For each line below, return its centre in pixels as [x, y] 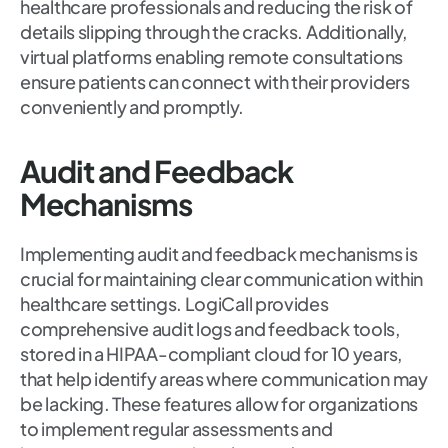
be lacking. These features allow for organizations [219, 404]
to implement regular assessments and [176, 429]
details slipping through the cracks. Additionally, [214, 32]
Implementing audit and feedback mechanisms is [219, 254]
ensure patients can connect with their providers [215, 82]
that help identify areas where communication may [224, 379]
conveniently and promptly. [132, 107]
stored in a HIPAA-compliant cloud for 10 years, [211, 354]
